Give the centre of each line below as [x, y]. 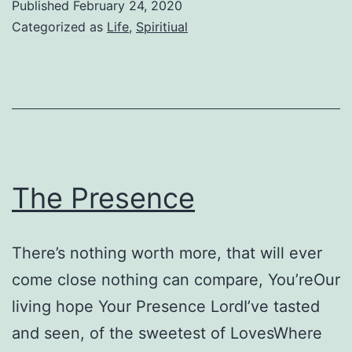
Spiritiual [162, 26]
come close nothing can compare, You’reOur [176, 279]
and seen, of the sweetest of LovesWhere [167, 333]
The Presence [103, 198]
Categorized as [59, 26]
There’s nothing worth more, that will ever [167, 253]
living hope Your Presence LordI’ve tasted [166, 306]
